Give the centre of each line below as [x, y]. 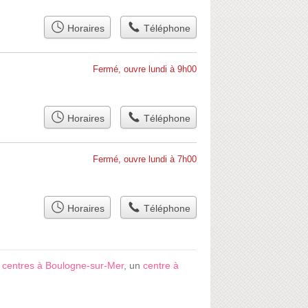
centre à [161, 265]
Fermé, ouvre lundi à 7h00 [145, 159]
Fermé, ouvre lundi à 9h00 [145, 69]
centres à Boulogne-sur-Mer [63, 265]
